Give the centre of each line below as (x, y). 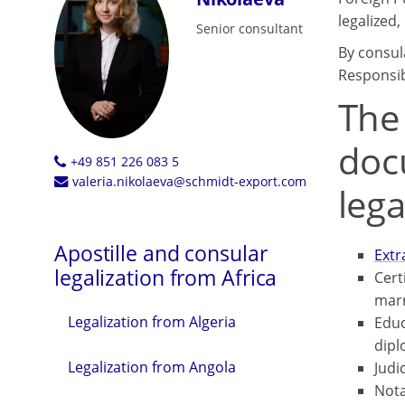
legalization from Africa (166, 278)
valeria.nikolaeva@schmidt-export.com (189, 182)
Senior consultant (249, 28)
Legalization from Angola (152, 367)
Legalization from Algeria (152, 322)
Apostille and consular (161, 254)
